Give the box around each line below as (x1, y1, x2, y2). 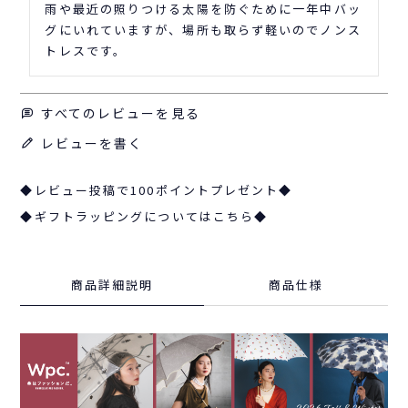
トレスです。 (45, 42, 127, 60)
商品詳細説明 (70, 276, 154, 294)
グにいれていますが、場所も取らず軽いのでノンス (45, 21, 362, 39)
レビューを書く (40, 134, 144, 153)
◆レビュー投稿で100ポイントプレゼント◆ (20, 181, 293, 199)
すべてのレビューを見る (40, 104, 200, 123)
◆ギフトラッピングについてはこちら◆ (20, 208, 269, 226)
